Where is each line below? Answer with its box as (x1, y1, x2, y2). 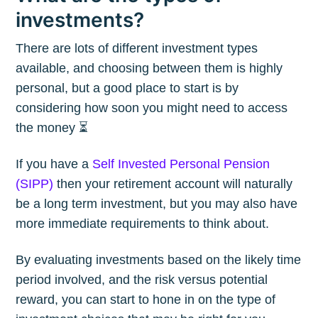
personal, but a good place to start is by (16, 80, 239, 95)
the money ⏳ (16, 120, 89, 135)
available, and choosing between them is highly (16, 60, 283, 75)
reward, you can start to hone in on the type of (16, 292, 276, 307)
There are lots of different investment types (16, 40, 258, 55)
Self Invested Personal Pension (92, 156, 270, 171)
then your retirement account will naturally (53, 176, 293, 191)
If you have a (16, 156, 93, 171)
